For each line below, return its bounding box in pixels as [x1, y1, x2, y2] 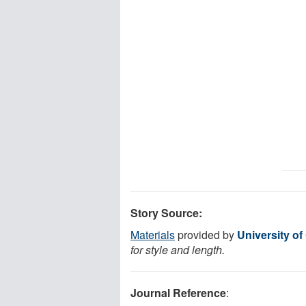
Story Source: [130, 204, 202, 221]
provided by [175, 226, 237, 242]
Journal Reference [130, 284, 226, 301]
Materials [130, 226, 175, 242]
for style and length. [130, 241, 225, 258]
